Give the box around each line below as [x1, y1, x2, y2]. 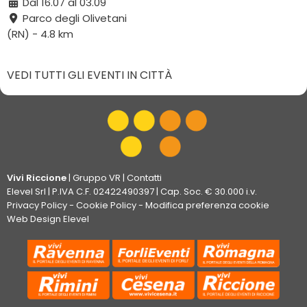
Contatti [127, 171, 162, 184]
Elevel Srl [7, 185, 46, 198]
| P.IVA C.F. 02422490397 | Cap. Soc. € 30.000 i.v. [46, 185, 257, 198]
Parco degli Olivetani [19, 10, 127, 25]
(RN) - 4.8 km [7, 26, 73, 41]
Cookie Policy [76, 199, 136, 212]
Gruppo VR [73, 171, 121, 184]
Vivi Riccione [7, 171, 66, 184]
